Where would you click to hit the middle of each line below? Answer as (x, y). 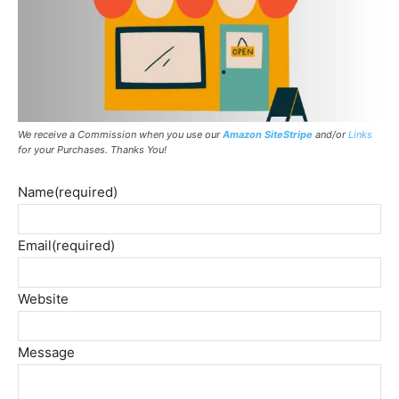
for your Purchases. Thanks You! (92, 149)
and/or (330, 134)
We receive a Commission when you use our (120, 134)
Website (43, 298)
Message (46, 352)
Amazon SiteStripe (268, 134)
